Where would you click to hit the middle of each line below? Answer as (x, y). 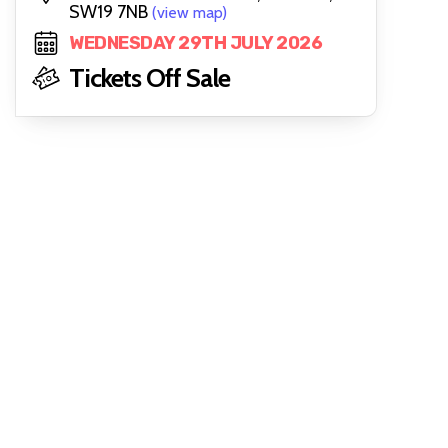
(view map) (189, 12)
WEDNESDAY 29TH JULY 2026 (195, 43)
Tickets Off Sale (149, 78)
